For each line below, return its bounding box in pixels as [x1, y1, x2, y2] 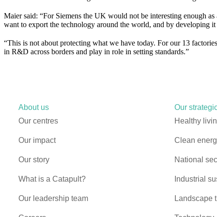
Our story [18, 155, 49, 164]
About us [18, 103, 49, 111]
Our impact [18, 136, 56, 144]
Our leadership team [18, 194, 88, 202]
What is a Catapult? [18, 174, 86, 183]
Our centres [18, 116, 58, 125]
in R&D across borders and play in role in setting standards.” [4, 47, 189, 56]
